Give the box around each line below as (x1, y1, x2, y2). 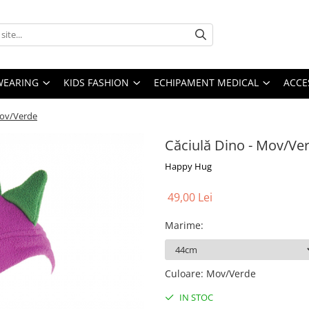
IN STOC (177, 291, 213, 303)
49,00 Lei (168, 190, 212, 205)
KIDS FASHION (63, 76, 129, 89)
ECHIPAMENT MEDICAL (154, 76, 259, 89)
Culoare (165, 267, 201, 280)
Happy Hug (165, 160, 212, 172)
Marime (165, 219, 201, 232)
